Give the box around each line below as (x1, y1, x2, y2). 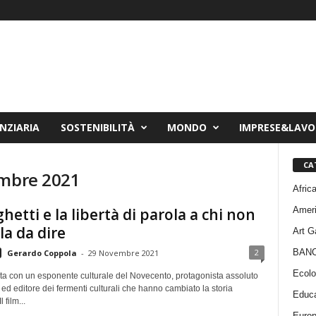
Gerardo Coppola (6, 248, 77, 258)
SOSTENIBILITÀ (60, 121, 135, 134)
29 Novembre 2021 (87, 248, 159, 258)
